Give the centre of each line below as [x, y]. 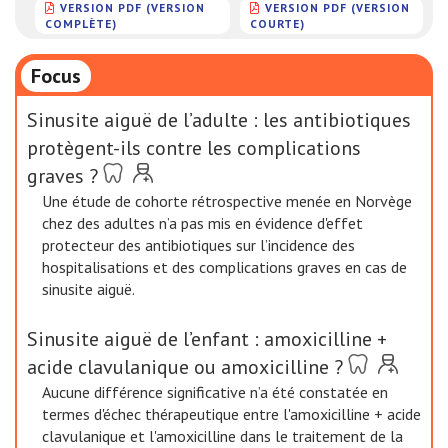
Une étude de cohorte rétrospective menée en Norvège [227, 201]
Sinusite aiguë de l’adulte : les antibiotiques [219, 120]
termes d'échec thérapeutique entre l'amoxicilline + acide [231, 414]
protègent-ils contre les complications [194, 148]
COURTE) [278, 23]
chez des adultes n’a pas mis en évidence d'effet [202, 223]
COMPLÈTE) [81, 23]
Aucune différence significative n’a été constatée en [215, 392]
